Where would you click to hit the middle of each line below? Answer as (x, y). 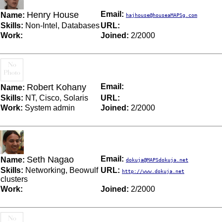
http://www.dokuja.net (153, 171)
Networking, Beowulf (61, 170)
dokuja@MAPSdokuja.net (157, 160)
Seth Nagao (50, 159)
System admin (49, 108)
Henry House (53, 15)
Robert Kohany (56, 87)
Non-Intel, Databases (61, 25)
